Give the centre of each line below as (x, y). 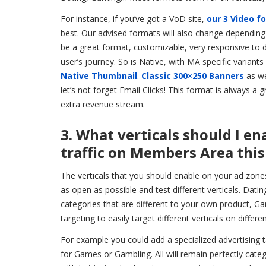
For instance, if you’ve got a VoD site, (134, 18)
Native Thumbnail (99, 75)
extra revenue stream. (103, 104)
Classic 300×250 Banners (193, 75)
